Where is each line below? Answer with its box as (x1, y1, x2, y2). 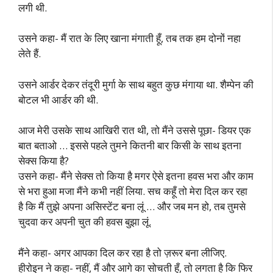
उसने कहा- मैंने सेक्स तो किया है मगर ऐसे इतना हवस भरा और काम (18, 169, 253, 183)
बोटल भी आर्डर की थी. (18, 92, 98, 107)
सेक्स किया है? (18, 154, 69, 168)
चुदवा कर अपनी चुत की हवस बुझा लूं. (18, 214, 151, 229)
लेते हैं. (18, 46, 41, 60)
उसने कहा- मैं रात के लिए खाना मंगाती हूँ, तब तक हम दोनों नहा (18, 31, 241, 45)
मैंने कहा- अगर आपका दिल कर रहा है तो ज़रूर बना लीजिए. (18, 245, 227, 260)
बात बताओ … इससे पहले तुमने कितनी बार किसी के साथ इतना (18, 138, 241, 152)
